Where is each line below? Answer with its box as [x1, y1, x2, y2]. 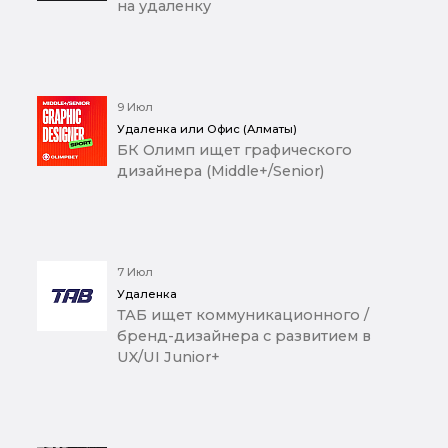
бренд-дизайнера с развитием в [117, 327, 371, 346]
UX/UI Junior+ [117, 348, 220, 367]
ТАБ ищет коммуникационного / [117, 306, 369, 325]
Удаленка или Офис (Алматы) [117, 122, 297, 137]
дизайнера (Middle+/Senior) [117, 162, 324, 181]
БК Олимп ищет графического [117, 141, 352, 160]
